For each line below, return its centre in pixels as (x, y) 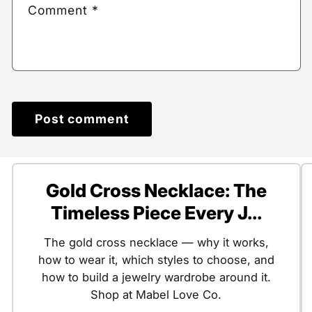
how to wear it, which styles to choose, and (156, 259)
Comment (60, 10)
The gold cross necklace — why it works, (156, 242)
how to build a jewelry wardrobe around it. (156, 277)
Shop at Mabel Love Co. (156, 294)
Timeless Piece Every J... (156, 213)
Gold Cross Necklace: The (156, 191)
